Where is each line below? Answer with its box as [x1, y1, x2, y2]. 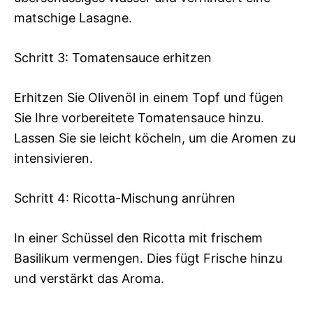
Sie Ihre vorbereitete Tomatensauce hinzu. [14, 110, 264, 126]
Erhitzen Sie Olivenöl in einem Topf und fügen [14, 90, 284, 105]
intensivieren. [14, 151, 93, 166]
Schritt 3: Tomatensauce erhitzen [14, 50, 212, 66]
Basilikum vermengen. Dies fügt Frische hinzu [14, 251, 282, 266]
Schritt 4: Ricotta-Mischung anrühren [14, 191, 235, 206]
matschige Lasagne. [14, 10, 132, 26]
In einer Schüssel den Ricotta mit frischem [14, 231, 263, 246]
